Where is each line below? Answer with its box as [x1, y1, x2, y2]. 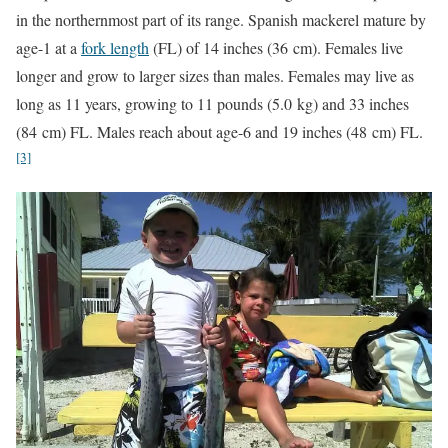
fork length [81, 36, 149, 58]
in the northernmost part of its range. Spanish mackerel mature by [16, 8, 426, 30]
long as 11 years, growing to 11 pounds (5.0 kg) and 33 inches [16, 92, 409, 114]
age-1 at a [16, 36, 81, 58]
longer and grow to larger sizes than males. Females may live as [16, 64, 414, 86]
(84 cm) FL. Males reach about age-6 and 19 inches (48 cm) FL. [16, 120, 423, 142]
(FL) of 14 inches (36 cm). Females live [149, 36, 403, 58]
